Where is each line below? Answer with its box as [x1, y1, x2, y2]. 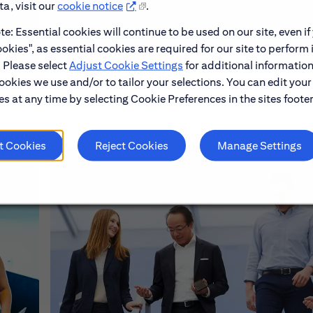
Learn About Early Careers [90, 13, 219, 26]
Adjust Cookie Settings [69, 58, 183, 72]
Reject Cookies [95, 138, 168, 152]
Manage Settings [217, 138, 302, 152]
